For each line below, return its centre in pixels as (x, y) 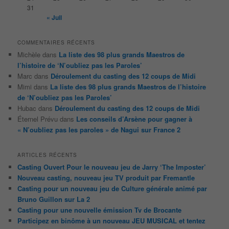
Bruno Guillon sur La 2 (54, 199)
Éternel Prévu (38, 119)
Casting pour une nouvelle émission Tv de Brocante (100, 210)
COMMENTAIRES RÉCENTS (56, 43)
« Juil (54, 17)
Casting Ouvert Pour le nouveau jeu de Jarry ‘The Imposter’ (112, 167)
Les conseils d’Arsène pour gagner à (134, 119)
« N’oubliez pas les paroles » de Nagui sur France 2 (99, 130)
